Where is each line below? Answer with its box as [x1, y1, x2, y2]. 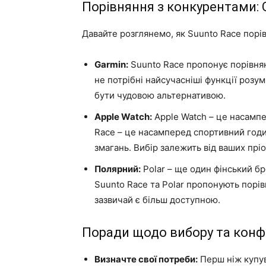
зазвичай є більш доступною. [94, 194, 220, 205]
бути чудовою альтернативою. [94, 90, 226, 101]
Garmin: [94, 59, 128, 70]
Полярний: [94, 163, 141, 175]
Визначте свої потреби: [94, 254, 198, 265]
